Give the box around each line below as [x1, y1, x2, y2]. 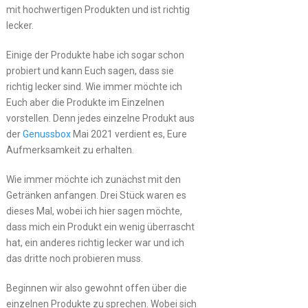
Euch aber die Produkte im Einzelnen [5, 96, 164, 108]
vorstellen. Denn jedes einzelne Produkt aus [5, 112, 195, 124]
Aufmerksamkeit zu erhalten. [5, 144, 134, 155]
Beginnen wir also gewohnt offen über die [5, 282, 187, 294]
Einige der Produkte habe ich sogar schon [5, 49, 184, 60]
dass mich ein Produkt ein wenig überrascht [5, 221, 195, 232]
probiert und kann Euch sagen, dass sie [5, 65, 174, 76]
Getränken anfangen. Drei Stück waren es [5, 189, 186, 201]
